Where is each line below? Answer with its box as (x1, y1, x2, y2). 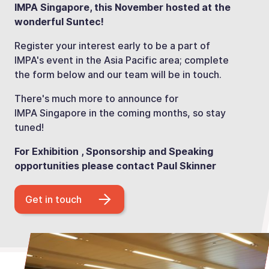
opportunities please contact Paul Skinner (14, 159, 216, 172)
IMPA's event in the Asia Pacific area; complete (14, 53, 229, 66)
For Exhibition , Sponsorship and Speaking (14, 145, 213, 157)
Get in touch (25, 193, 82, 206)
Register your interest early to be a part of (14, 39, 210, 52)
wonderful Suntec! (14, 15, 104, 28)
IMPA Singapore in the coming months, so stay (14, 106, 226, 119)
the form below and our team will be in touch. (14, 68, 222, 80)
